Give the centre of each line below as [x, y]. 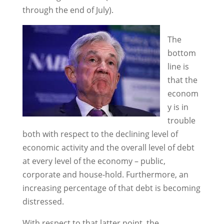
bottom [181, 53]
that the [182, 80]
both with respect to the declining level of [100, 134]
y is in [178, 107]
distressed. [43, 201]
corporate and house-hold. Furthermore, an [105, 174]
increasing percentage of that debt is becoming [111, 188]
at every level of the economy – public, [94, 161]
